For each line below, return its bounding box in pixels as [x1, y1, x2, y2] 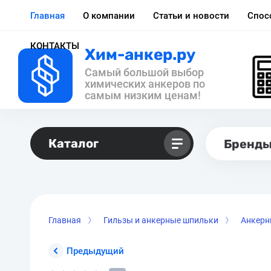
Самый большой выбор [85, 66, 204, 79]
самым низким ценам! [85, 89, 201, 102]
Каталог [48, 135, 99, 151]
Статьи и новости [153, 10, 229, 21]
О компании [83, 10, 135, 21]
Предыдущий [67, 246, 124, 256]
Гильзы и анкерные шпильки [103, 215, 218, 225]
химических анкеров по [85, 77, 205, 90]
